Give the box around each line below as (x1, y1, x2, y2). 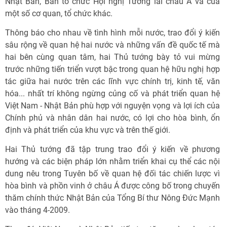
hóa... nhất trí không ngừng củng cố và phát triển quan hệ (5, 89, 220, 98)
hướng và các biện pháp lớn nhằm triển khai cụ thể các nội (5, 157, 220, 166)
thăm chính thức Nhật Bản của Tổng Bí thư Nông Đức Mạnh (5, 193, 220, 203)
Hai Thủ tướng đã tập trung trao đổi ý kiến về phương (5, 144, 220, 154)
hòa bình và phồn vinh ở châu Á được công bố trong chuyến (5, 181, 220, 191)
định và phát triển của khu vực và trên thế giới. (5, 125, 170, 135)
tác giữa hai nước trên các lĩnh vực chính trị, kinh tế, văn (5, 77, 220, 86)
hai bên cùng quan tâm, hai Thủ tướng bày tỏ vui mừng (5, 52, 220, 62)
